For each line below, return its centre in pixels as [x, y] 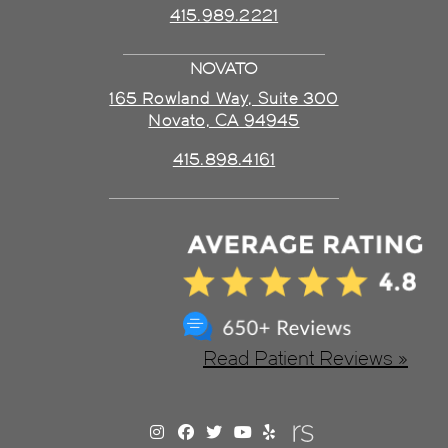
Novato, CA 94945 [224, 120]
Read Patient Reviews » [305, 357]
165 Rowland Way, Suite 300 [224, 98]
